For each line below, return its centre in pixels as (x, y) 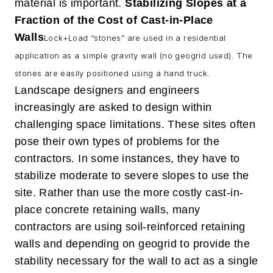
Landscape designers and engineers (107, 90)
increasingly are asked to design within (113, 107)
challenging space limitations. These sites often (135, 124)
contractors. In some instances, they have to (127, 158)
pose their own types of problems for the (117, 141)
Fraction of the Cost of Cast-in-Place (114, 20)
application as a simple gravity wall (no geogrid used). (126, 55)
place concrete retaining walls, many (108, 210)
